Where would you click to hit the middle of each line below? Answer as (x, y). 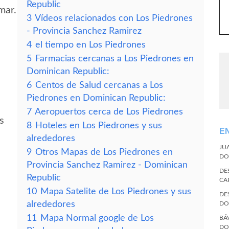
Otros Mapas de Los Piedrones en (104, 152)
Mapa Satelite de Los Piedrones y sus (116, 191)
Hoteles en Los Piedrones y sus (99, 125)
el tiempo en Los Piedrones (90, 45)
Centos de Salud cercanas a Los (99, 85)
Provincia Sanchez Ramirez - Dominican (107, 165)
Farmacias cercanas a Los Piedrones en (114, 59)
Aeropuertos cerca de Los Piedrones (109, 112)
